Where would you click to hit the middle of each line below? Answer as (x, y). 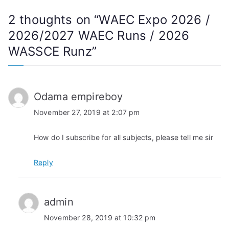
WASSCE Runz (50, 51)
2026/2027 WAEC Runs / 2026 (99, 35)
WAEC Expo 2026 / (154, 19)
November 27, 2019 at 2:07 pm (87, 112)
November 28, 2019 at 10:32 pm (100, 217)
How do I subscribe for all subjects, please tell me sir (123, 137)
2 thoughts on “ (54, 19)
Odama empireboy (78, 96)
